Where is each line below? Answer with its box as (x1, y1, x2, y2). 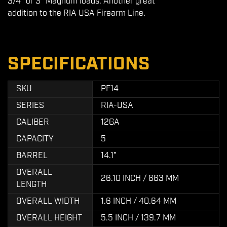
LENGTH (16, 179, 47, 190)
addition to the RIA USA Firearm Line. (8, 8, 145, 19)
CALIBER (16, 117, 49, 128)
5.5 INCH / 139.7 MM (101, 213, 176, 223)
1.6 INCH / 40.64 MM (101, 196, 176, 207)
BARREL (16, 150, 48, 161)
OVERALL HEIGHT (16, 213, 82, 223)
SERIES (16, 100, 44, 111)
